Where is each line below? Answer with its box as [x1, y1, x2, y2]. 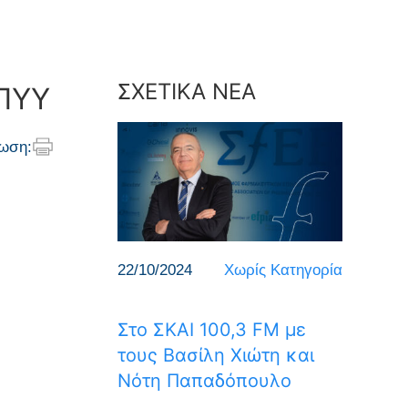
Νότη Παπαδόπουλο [117, 369, 291, 392]
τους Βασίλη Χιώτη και [117, 343, 314, 366]
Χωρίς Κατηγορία [224, 260, 342, 279]
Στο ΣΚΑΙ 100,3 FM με [117, 318, 306, 341]
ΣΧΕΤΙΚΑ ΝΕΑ [117, 78, 256, 105]
